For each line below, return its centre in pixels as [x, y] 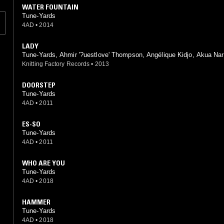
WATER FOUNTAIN [50, 7]
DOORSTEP [38, 85]
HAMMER [36, 202]
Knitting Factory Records [56, 64]
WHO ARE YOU [43, 163]
